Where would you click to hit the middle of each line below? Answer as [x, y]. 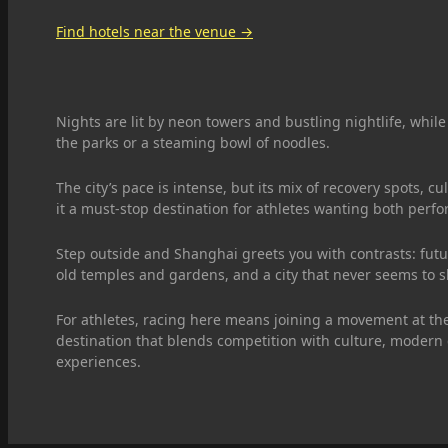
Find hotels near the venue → [154, 31]
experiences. [98, 361]
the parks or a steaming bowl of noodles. [195, 142]
